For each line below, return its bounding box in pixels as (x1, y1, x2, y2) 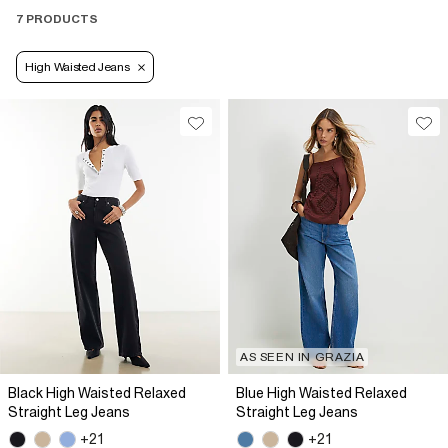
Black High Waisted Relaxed (8, 385, 186, 402)
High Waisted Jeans (25, 60, 130, 75)
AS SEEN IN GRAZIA (240, 350, 365, 365)
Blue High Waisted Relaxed (236, 385, 407, 402)
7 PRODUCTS (16, 12, 98, 27)
